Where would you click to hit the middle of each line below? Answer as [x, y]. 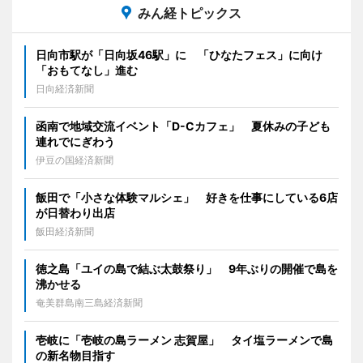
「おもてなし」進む [87, 70]
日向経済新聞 [65, 88]
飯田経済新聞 [65, 231]
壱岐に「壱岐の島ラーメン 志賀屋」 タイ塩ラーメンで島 [184, 340]
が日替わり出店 [75, 212]
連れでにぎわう [75, 141]
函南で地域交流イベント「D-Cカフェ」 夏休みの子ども [183, 126]
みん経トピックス [190, 13]
